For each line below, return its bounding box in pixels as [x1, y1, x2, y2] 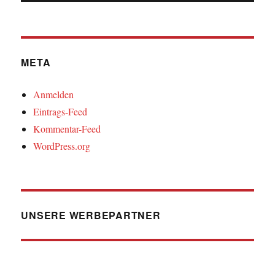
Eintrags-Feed [33, 104, 88, 118]
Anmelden [33, 87, 74, 101]
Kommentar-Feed [33, 122, 101, 135]
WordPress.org [33, 139, 91, 152]
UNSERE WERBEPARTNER [21, 207, 161, 222]
